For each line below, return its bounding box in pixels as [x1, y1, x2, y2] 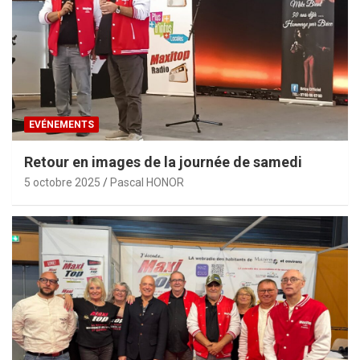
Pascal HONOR [110, 176, 184, 190]
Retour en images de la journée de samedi [24, 153, 302, 171]
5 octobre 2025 [24, 176, 100, 190]
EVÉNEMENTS [29, 119, 94, 131]
